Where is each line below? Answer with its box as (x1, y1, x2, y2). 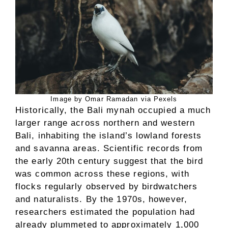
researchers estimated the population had (15, 207, 195, 217)
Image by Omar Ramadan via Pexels (50, 95, 178, 103)
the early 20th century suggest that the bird (15, 156, 204, 166)
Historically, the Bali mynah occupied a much (15, 105, 211, 116)
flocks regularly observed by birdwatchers (15, 182, 198, 192)
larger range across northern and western (15, 118, 195, 128)
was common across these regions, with (15, 169, 189, 179)
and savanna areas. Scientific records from (15, 144, 203, 154)
